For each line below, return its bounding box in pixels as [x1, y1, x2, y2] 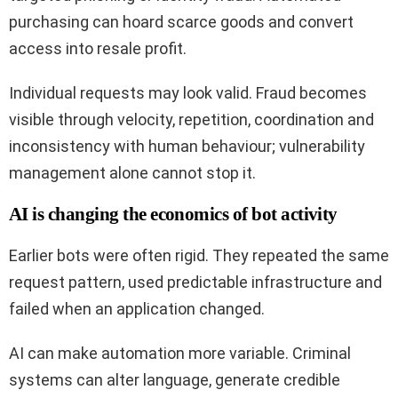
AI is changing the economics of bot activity [9, 203, 338, 226]
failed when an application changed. [9, 299, 265, 319]
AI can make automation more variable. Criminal [9, 344, 351, 363]
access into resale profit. [9, 39, 187, 59]
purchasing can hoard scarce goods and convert [9, 12, 354, 32]
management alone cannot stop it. [9, 163, 256, 183]
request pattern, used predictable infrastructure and [9, 273, 382, 292]
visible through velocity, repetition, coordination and [9, 110, 374, 130]
